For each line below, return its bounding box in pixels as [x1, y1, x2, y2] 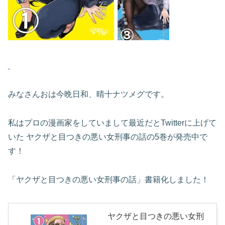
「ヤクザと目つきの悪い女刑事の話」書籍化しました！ [8, 175, 209, 184]
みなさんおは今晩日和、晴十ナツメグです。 [8, 90, 169, 99]
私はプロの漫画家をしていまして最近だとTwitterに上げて [8, 118, 216, 127]
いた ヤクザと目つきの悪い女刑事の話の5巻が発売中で [8, 132, 207, 141]
